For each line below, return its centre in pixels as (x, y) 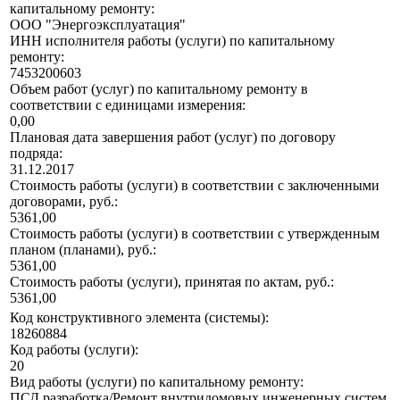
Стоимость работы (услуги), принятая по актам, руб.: (172, 282)
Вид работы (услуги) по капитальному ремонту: (157, 382)
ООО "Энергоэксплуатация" (98, 25)
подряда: (36, 154)
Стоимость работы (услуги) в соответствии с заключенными (195, 186)
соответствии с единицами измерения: (128, 105)
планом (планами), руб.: (83, 250)
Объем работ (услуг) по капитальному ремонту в (159, 89)
